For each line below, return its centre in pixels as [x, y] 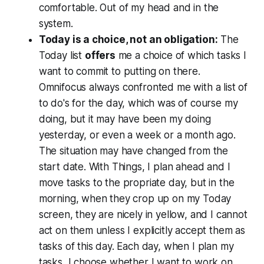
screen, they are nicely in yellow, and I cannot [143, 214]
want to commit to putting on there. [119, 71]
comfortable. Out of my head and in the [129, 7]
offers [100, 55]
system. [56, 23]
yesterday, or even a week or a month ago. [137, 135]
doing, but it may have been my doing [125, 119]
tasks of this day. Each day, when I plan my [136, 246]
